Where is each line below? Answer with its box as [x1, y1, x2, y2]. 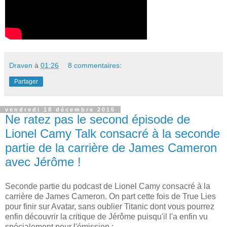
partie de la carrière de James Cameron [5, 141, 217, 155]
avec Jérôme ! [5, 155, 81, 169]
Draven [9, 61, 32, 70]
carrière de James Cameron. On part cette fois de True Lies [5, 192, 216, 201]
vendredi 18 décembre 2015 [5, 106, 116, 113]
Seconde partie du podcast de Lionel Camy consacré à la [5, 181, 210, 191]
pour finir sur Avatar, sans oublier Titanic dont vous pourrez [5, 202, 214, 211]
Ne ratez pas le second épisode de [5, 112, 190, 127]
